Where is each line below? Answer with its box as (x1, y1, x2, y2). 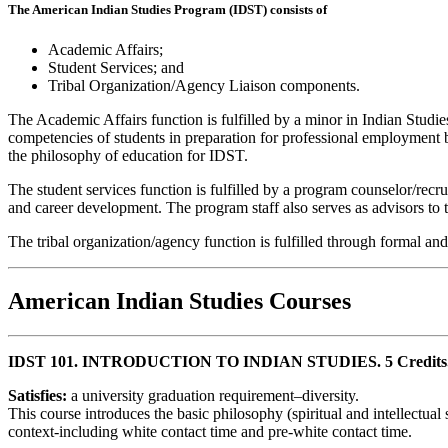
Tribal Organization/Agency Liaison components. (48, 76, 360, 94)
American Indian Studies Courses (8, 288, 351, 315)
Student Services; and (48, 58, 184, 76)
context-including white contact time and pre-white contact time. (8, 423, 412, 441)
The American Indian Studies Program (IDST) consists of (8, 2, 327, 18)
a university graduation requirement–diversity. (71, 387, 359, 405)
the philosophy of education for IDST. (8, 146, 248, 164)
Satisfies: (8, 387, 71, 405)
